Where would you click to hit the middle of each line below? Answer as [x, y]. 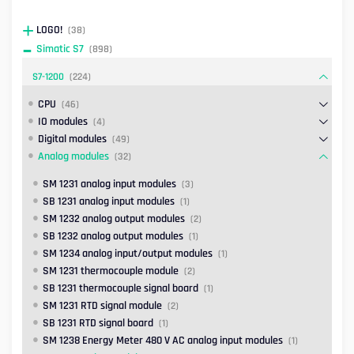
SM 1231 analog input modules [109, 185]
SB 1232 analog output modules [113, 237]
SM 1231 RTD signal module [102, 306]
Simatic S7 [60, 49]
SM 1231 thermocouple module [111, 271]
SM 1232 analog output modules [114, 219]
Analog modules [73, 157]
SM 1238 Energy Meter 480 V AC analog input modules [163, 341]
